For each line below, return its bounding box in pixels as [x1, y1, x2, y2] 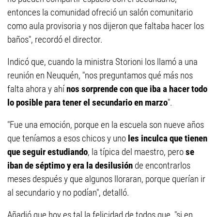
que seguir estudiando [7, 146, 88, 158]
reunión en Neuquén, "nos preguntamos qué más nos [7, 70, 193, 81]
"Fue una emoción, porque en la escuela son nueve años [7, 119, 204, 131]
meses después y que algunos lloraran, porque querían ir [7, 173, 205, 185]
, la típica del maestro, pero [88, 146, 186, 158]
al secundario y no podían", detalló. [7, 187, 129, 199]
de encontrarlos [133, 160, 190, 171]
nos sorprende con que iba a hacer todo [66, 83, 207, 95]
